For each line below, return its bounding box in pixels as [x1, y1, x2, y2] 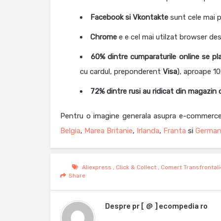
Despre [105, 201, 132, 210]
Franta [163, 126, 186, 135]
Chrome [90, 33, 117, 41]
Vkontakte [133, 13, 168, 22]
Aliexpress [81, 164, 111, 171]
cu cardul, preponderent [80, 67, 163, 76]
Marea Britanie [84, 126, 133, 135]
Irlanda [137, 126, 159, 135]
